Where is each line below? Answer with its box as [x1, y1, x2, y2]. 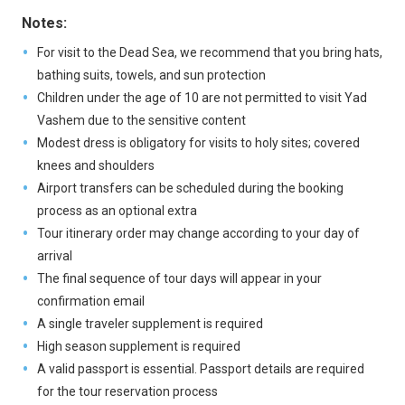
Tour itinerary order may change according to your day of [36, 226, 360, 240]
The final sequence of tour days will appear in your [36, 271, 322, 286]
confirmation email [36, 294, 145, 308]
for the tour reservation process [36, 384, 218, 399]
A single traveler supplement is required [36, 316, 263, 331]
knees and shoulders [36, 158, 155, 173]
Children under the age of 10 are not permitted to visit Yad [36, 90, 367, 105]
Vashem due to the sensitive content [36, 113, 246, 127]
